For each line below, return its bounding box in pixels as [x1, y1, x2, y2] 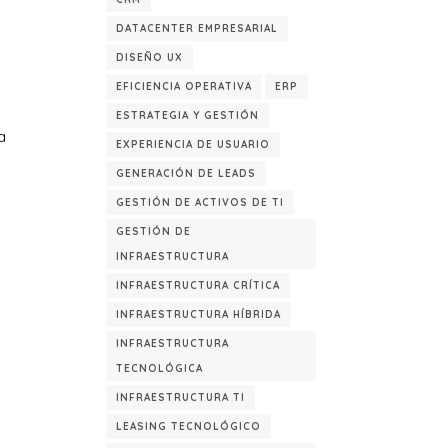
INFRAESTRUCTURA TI [116, 391, 245, 404]
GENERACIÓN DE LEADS [116, 167, 256, 180]
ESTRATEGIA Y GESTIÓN [116, 109, 259, 122]
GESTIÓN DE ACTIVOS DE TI [116, 196, 284, 209]
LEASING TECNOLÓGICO [116, 420, 261, 433]
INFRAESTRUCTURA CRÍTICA [116, 279, 280, 292]
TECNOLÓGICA [116, 362, 203, 375]
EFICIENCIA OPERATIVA [116, 80, 252, 93]
